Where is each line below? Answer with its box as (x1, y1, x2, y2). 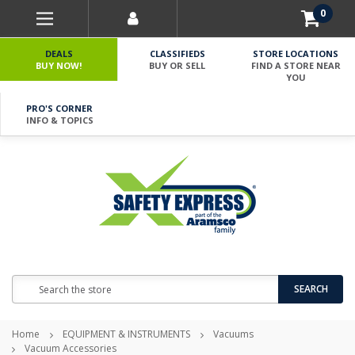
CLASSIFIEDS (149, 48, 205, 59)
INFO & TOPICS (25, 114, 94, 126)
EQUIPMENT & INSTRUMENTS (63, 327, 190, 341)
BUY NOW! (36, 59, 82, 71)
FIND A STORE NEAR (250, 59, 341, 71)
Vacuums (213, 327, 254, 341)
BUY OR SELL (149, 59, 206, 71)
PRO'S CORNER (26, 102, 94, 114)
